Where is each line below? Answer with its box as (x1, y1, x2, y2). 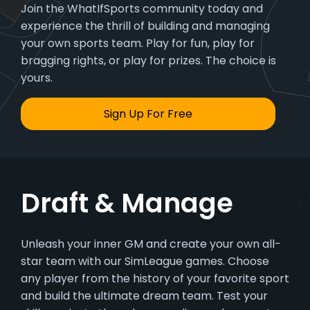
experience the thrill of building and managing (21, 18, 270, 34)
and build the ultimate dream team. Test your (21, 288, 268, 304)
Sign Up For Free (104, 106, 192, 122)
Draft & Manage (21, 185, 233, 221)
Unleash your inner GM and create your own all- (21, 236, 281, 252)
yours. (21, 70, 53, 86)
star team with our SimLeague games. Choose (21, 253, 269, 269)
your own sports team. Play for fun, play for (21, 35, 255, 51)
